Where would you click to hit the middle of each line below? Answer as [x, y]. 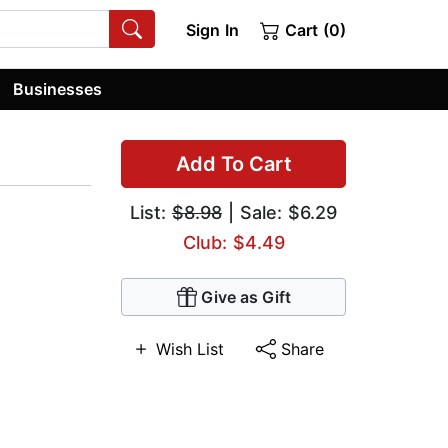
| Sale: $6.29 [279, 213]
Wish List [190, 349]
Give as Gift [245, 297]
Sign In [212, 30]
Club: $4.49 [233, 243]
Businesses [58, 88]
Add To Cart [233, 164]
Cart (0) [313, 30]
